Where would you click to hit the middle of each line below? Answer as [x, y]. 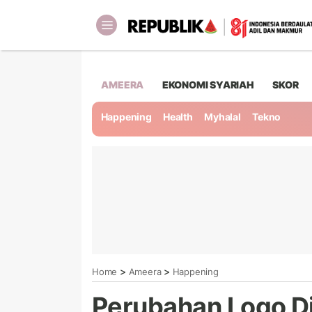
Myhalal [223, 117]
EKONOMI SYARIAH [208, 84]
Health [178, 117]
